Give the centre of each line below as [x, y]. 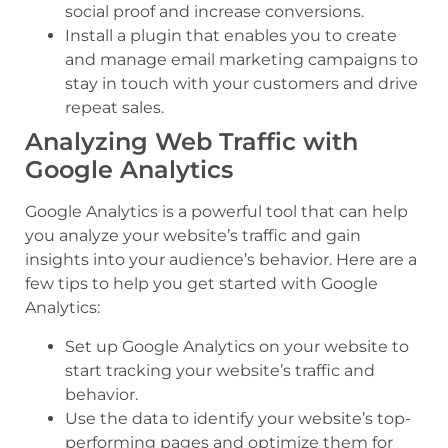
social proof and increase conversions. [214, 12]
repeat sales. [114, 108]
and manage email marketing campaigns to [241, 60]
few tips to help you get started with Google [201, 284]
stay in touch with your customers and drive [241, 84]
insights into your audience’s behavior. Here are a [221, 260]
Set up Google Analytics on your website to [237, 346]
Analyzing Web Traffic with [191, 142]
